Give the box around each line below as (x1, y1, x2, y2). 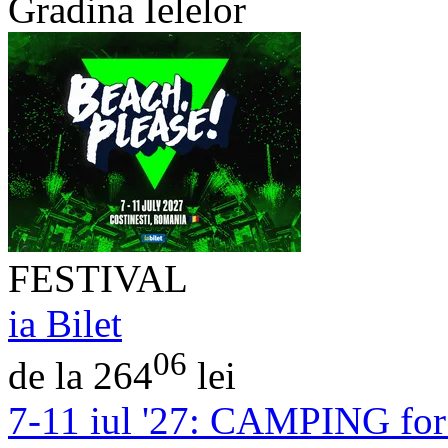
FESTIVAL (8, 256, 188, 300)
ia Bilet (8, 301, 122, 345)
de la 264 (8, 353, 153, 397)
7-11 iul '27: (8, 398, 200, 442)
